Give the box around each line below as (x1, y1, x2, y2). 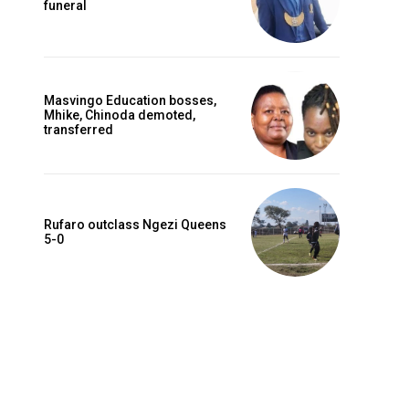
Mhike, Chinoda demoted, (44, 108, 195, 123)
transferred (44, 122, 113, 138)
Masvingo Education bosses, (44, 93, 216, 109)
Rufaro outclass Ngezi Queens (44, 217, 226, 233)
